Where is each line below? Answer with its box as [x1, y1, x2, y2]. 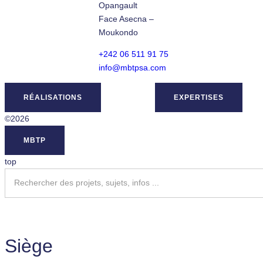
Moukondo [99, 27, 140, 37]
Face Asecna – [99, 14, 154, 23]
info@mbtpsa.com [99, 62, 166, 72]
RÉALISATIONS [23, 93, 82, 102]
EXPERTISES [174, 93, 224, 102]
